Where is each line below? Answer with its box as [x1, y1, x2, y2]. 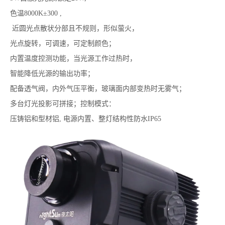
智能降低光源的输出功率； [10, 70, 94, 78]
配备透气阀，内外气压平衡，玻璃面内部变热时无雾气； [10, 85, 186, 93]
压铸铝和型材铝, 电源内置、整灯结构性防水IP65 [10, 115, 161, 123]
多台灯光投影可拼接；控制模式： [10, 100, 116, 108]
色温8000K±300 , [10, 10, 62, 18]
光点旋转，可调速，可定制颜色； [10, 40, 116, 48]
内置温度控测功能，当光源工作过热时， [10, 55, 137, 63]
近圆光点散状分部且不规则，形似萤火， [10, 25, 139, 33]
